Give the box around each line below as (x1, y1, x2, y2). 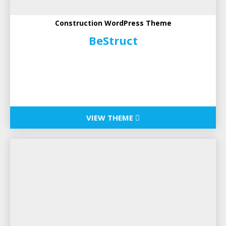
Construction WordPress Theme (54, 18, 172, 28)
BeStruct (88, 33, 138, 48)
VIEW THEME (86, 112, 135, 123)
